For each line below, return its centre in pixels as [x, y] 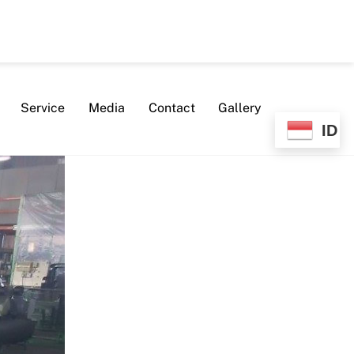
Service [43, 108]
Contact [171, 108]
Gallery [240, 108]
